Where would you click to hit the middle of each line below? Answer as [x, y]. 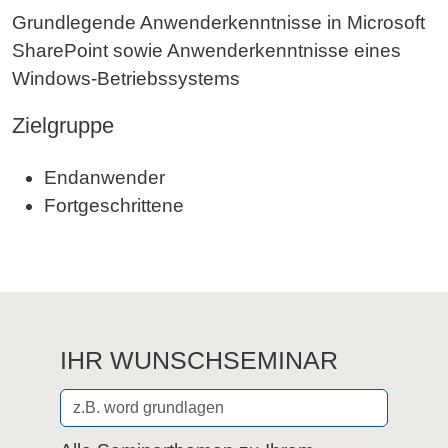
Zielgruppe [63, 125]
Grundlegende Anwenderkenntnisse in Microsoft [218, 22]
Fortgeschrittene [114, 205]
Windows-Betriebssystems [126, 78]
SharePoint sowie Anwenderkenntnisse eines [206, 50]
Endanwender [104, 177]
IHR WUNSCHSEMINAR [199, 360]
